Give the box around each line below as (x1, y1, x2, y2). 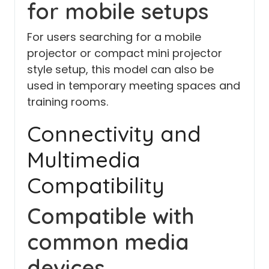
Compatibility (27, 171, 165, 199)
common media (27, 228, 189, 255)
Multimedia (27, 145, 141, 173)
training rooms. (27, 94, 108, 109)
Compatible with (27, 202, 194, 229)
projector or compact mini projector (27, 45, 222, 61)
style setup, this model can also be (27, 61, 214, 77)
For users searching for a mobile (27, 29, 201, 44)
